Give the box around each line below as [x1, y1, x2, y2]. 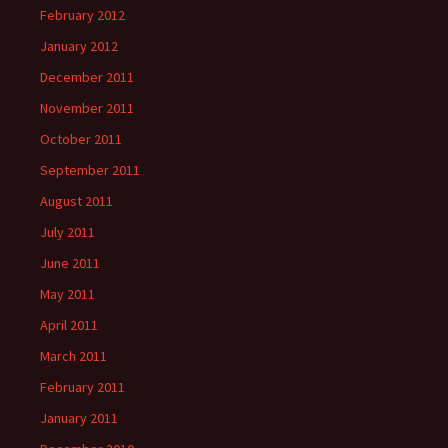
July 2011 [40, 223, 95, 241]
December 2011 [40, 68, 134, 86]
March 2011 [40, 347, 107, 365]
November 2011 [40, 99, 134, 117]
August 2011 [40, 192, 113, 210]
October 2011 [40, 130, 122, 148]
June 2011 [40, 254, 100, 272]
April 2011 [40, 316, 98, 334]
